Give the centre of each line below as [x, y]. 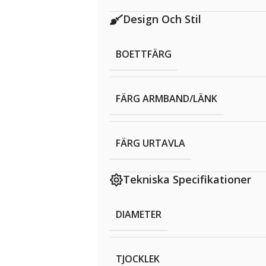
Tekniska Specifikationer [187, 180]
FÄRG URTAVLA [150, 143]
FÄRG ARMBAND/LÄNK [166, 99]
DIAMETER [138, 215]
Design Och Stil [162, 19]
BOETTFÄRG [143, 54]
